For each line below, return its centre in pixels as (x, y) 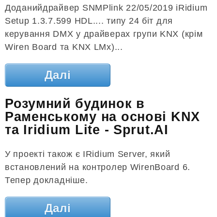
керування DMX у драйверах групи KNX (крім (104, 34)
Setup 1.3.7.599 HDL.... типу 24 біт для (89, 21)
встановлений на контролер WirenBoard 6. (98, 167)
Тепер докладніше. (46, 180)
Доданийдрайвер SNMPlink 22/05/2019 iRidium (106, 8)
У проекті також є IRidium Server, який (88, 154)
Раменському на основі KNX (102, 117)
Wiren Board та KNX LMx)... (64, 47)
